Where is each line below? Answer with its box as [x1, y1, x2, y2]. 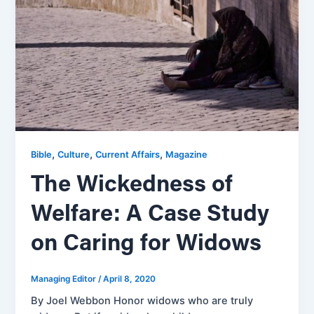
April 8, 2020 [103, 273, 156, 284]
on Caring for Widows [31, 232, 262, 256]
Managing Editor [31, 273, 99, 284]
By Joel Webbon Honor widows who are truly [31, 294, 254, 308]
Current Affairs [95, 149, 161, 161]
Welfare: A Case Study [31, 203, 270, 226]
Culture [57, 149, 90, 161]
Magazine [165, 149, 208, 161]
